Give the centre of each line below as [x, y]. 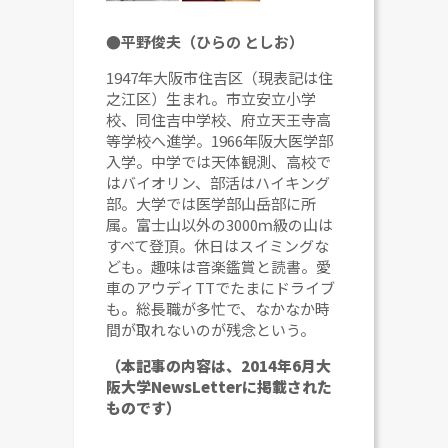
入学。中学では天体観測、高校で [219, 161]
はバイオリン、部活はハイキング [218, 182]
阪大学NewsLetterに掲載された [219, 386]
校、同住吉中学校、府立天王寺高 [219, 119]
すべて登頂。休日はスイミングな [218, 245]
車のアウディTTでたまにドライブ [221, 287]
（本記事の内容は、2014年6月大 [219, 365]
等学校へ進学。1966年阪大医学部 [220, 140]
